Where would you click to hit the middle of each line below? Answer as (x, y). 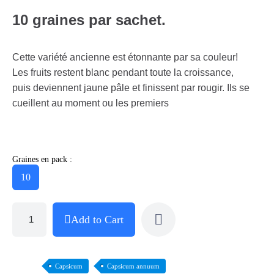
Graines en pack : (42, 159)
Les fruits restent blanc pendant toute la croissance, (123, 72)
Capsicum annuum (133, 266)
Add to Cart (97, 219)
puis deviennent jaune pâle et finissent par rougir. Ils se (131, 87)
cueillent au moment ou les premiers (91, 103)
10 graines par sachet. (89, 20)
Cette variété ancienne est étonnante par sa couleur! (125, 57)
